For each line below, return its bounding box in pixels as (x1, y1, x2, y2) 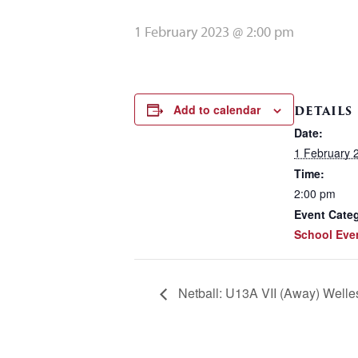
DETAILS (294, 102, 352, 120)
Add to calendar (173, 101, 261, 117)
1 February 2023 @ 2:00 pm (134, 22, 294, 41)
